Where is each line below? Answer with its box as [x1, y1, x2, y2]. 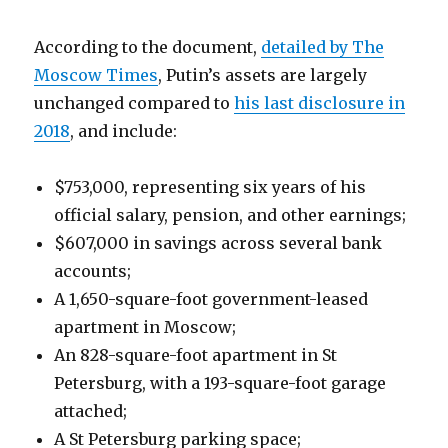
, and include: [70, 121, 178, 141]
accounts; [54, 261, 132, 281]
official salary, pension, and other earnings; [54, 205, 407, 225]
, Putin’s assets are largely [158, 65, 368, 85]
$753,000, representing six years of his [54, 177, 367, 197]
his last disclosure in [234, 93, 406, 113]
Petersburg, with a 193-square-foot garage [54, 373, 387, 393]
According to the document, [34, 37, 262, 57]
